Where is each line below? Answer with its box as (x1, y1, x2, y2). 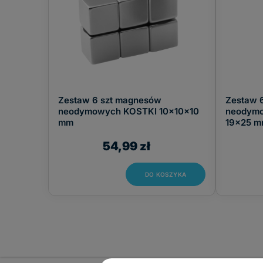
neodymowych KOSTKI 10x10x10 (58, 106, 199, 117)
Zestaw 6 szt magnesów (58, 95, 161, 106)
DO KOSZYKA (145, 171, 186, 178)
